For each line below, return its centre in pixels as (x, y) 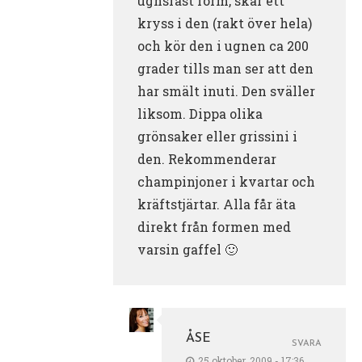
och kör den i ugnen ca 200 (223, 45)
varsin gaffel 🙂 (187, 249)
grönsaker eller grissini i (217, 136)
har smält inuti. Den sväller (226, 90)
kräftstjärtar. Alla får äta (217, 204)
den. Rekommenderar (207, 158)
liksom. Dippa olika (200, 113)
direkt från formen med (214, 226)
